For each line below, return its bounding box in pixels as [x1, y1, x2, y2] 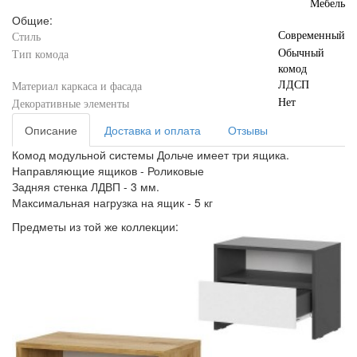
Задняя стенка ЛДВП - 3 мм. [12, 178, 159, 194]
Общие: [12, 12, 53, 28]
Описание [25, 122, 77, 138]
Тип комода [12, 49, 69, 61]
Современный [278, 29, 345, 41]
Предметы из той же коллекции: [12, 218, 178, 234]
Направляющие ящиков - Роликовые [12, 163, 204, 178]
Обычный [278, 47, 324, 59]
